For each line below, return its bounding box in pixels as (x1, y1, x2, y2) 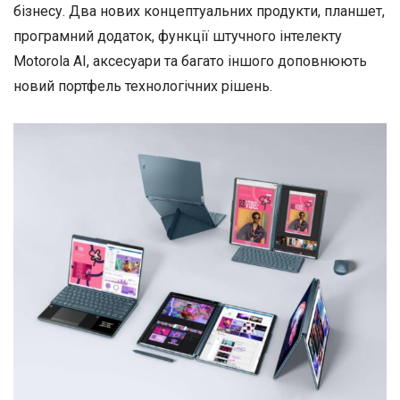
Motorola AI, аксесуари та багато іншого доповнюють (13, 53, 367, 71)
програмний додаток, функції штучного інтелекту (13, 28, 342, 46)
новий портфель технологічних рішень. (13, 78, 272, 96)
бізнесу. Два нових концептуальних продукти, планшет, (13, 3, 385, 21)
